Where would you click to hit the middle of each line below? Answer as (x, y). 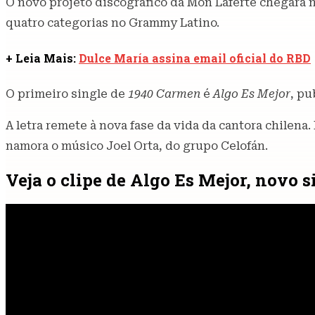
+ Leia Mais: (42, 58)
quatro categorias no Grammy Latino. (112, 23)
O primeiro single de (65, 94)
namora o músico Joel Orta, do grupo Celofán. (137, 146)
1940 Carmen (163, 94)
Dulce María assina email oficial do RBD (195, 58)
